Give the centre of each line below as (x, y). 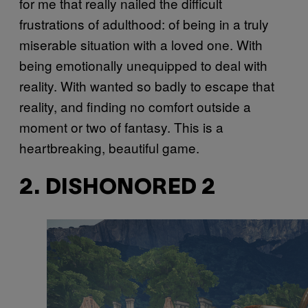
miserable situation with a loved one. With (141, 44)
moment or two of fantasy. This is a (121, 126)
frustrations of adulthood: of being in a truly (144, 23)
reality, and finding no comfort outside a (135, 106)
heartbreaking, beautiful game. (109, 147)
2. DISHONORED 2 (117, 188)
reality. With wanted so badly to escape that (147, 85)
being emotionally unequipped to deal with (143, 65)
